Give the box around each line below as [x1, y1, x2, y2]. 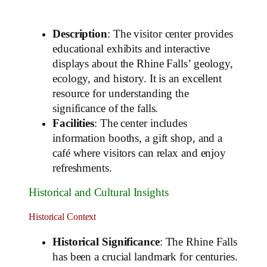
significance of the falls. [52, 102, 159, 114]
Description [52, 27, 107, 40]
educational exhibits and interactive [52, 42, 210, 55]
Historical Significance [52, 236, 160, 249]
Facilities [52, 117, 94, 129]
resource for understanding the [52, 87, 189, 100]
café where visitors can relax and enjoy [52, 147, 226, 159]
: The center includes [94, 117, 187, 129]
